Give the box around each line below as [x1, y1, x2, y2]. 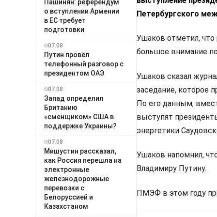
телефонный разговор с [44, 60, 124, 68]
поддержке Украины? [44, 122, 117, 130]
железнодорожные [44, 174, 109, 183]
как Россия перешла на [44, 156, 122, 164]
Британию [44, 103, 77, 111]
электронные [44, 165, 89, 173]
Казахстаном [44, 202, 88, 210]
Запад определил [44, 94, 104, 102]
